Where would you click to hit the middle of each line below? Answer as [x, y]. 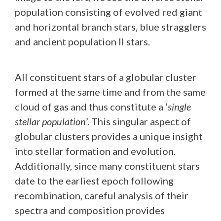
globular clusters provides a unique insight [109, 136]
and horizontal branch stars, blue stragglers [110, 26]
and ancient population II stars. [82, 41]
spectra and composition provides [90, 210]
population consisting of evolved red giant [109, 12]
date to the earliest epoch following [94, 180]
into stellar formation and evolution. [95, 151]
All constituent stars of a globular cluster [106, 77]
